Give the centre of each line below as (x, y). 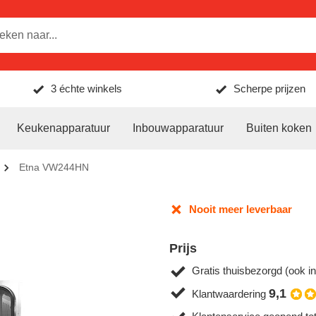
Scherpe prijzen (269, 89)
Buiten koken (279, 128)
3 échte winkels (87, 89)
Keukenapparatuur (63, 128)
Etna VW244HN (54, 167)
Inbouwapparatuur (178, 128)
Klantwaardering (229, 293)
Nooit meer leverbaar (241, 209)
